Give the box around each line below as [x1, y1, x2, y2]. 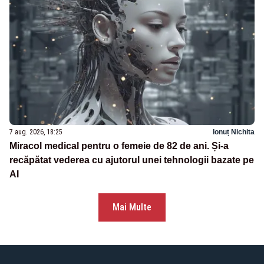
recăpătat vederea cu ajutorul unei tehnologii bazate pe [9, 155, 254, 166]
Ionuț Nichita [213, 128, 255, 137]
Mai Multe [113, 202, 151, 213]
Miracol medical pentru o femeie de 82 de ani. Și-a [9, 141, 229, 151]
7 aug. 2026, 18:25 [9, 128, 62, 137]
